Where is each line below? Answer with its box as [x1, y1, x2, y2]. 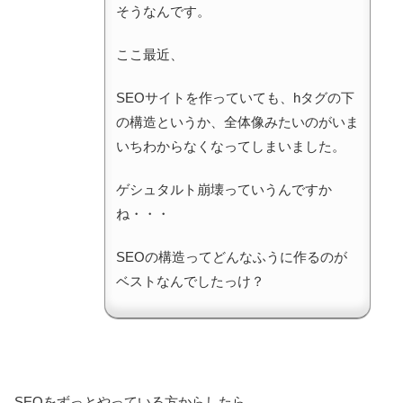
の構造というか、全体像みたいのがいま [116, 113, 359, 130]
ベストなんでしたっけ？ [116, 273, 264, 289]
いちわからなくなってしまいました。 [116, 138, 345, 154]
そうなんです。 [116, 3, 210, 19]
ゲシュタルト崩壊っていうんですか [116, 181, 332, 197]
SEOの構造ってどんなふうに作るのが [116, 248, 347, 264]
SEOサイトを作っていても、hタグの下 [116, 89, 354, 105]
